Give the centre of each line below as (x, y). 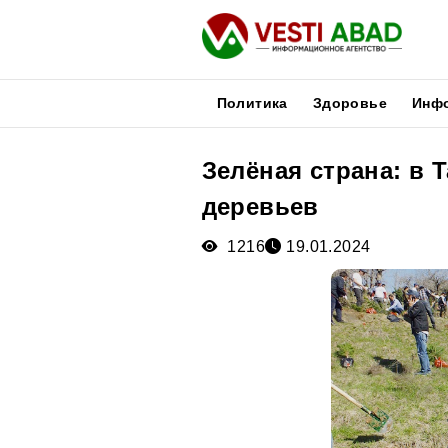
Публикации (56, 204)
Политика (252, 103)
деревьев (260, 206)
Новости (43, 180)
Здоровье (349, 103)
